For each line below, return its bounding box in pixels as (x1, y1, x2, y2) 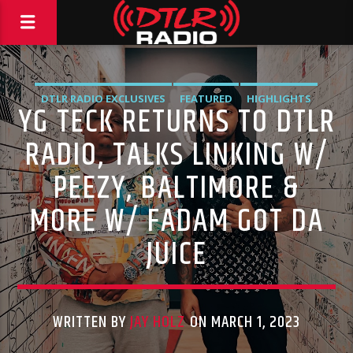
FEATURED (180, 91, 232, 106)
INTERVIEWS (146, 120, 207, 134)
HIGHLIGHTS (247, 91, 311, 106)
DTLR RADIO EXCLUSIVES (41, 91, 165, 106)
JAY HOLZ (130, 310, 186, 335)
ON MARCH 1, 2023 (185, 310, 301, 335)
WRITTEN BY (52, 310, 131, 335)
